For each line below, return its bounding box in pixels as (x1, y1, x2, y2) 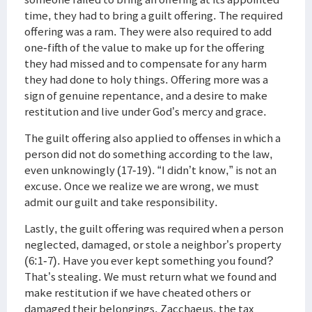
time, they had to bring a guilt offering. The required (24, 8, 283, 23)
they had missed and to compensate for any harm (24, 56, 267, 71)
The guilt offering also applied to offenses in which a (24, 130, 281, 146)
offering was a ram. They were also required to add (24, 24, 272, 39)
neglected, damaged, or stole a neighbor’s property (24, 237, 281, 252)
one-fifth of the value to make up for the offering (24, 40, 265, 55)
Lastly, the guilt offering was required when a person (24, 221, 283, 236)
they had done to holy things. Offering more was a (24, 72, 268, 87)
